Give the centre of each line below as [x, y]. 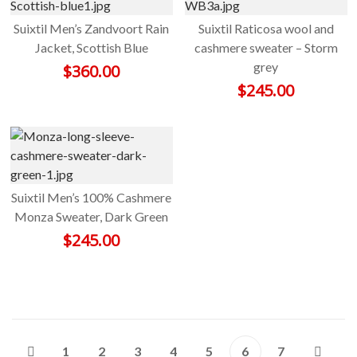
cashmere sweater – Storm [266, 48]
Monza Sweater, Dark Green [91, 217]
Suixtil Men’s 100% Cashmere [91, 198]
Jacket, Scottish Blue [91, 48]
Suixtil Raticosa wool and [266, 29]
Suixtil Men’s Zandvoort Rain [91, 29]
